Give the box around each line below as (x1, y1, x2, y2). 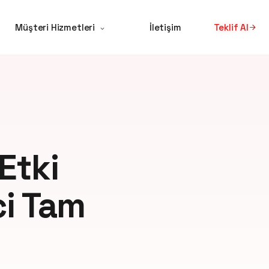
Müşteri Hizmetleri (15, 22, 95, 33)
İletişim (150, 22, 181, 33)
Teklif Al (213, 22, 249, 33)
